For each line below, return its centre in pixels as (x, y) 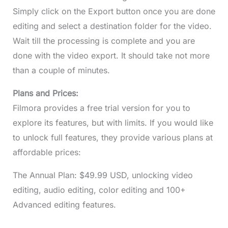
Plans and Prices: (45, 93)
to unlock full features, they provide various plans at (112, 137)
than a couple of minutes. (62, 70)
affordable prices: (47, 152)
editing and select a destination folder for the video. (112, 26)
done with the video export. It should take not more (111, 55)
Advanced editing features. (64, 204)
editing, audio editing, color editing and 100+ (99, 190)
